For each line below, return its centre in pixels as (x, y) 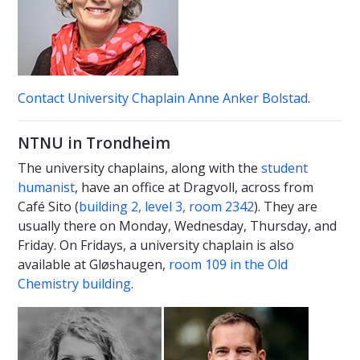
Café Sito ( (48, 206)
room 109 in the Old (227, 264)
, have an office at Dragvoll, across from (194, 187)
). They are (286, 206)
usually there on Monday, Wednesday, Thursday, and (177, 225)
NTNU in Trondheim (94, 143)
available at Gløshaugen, (92, 264)
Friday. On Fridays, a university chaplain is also (156, 245)
